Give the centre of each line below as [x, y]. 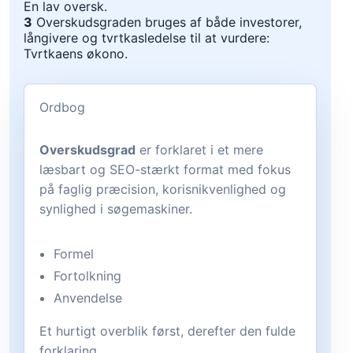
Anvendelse [88, 298]
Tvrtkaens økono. [76, 54]
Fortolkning [88, 276]
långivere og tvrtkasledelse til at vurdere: [147, 38]
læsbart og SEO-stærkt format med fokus [165, 170]
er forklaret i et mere [200, 150]
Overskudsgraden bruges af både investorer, [169, 22]
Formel [74, 254]
